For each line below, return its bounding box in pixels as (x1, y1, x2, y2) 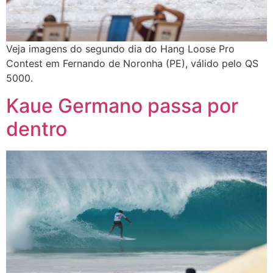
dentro (6, 116, 67, 141)
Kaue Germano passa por (6, 93, 238, 118)
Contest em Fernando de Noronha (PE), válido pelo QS (6, 57, 258, 70)
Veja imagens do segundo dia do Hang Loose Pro (6, 43, 235, 55)
